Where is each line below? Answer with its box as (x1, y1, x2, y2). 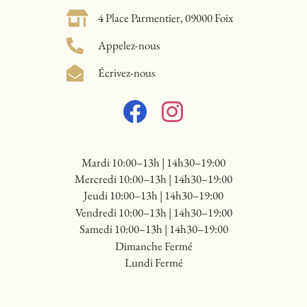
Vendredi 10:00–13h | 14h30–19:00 (75, 204, 232, 220)
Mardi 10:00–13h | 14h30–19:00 (82, 154, 225, 170)
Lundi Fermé (124, 254, 183, 270)
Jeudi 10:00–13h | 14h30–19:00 (84, 188, 223, 204)
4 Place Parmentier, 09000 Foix (98, 10, 234, 25)
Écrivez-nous (98, 64, 156, 80)
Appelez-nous (98, 37, 160, 53)
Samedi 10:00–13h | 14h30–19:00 (79, 221, 228, 237)
